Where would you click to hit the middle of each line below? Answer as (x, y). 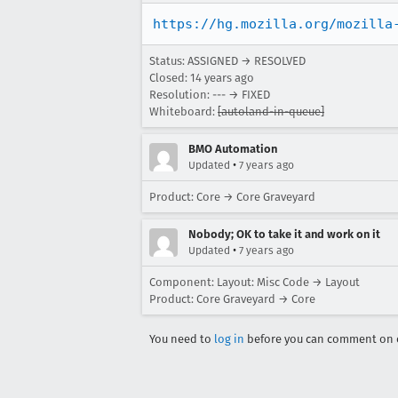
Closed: (170, 78)
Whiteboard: (183, 111)
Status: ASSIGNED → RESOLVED (227, 61)
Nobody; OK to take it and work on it (284, 234)
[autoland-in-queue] (271, 111)
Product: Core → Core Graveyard (232, 197)
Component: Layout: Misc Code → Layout (255, 282)
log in (229, 339)
